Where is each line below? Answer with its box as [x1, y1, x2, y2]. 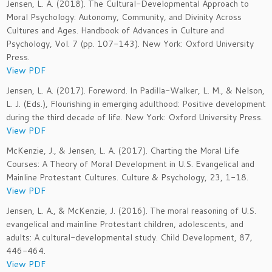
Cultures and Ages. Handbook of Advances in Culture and [6, 24, 224, 36]
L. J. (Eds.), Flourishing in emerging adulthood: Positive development [6, 98, 266, 110]
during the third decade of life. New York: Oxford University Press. [6, 111, 263, 123]
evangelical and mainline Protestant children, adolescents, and [6, 218, 243, 230]
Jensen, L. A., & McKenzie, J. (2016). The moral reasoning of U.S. [6, 205, 256, 217]
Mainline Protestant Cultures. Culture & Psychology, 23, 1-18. [6, 171, 248, 183]
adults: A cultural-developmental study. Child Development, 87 [6, 231, 250, 243]
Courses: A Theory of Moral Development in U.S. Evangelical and [6, 158, 254, 170]
